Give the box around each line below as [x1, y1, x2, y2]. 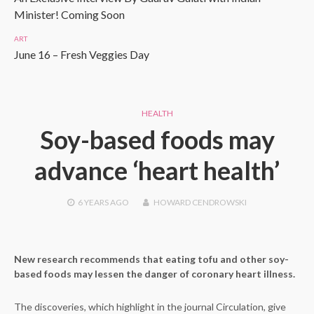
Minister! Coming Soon [14, 8, 125, 21]
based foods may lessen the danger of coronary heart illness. [14, 268, 295, 280]
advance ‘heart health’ [34, 155, 280, 186]
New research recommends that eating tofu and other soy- [14, 253, 289, 265]
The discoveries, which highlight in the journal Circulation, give [14, 301, 286, 313]
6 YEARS [78, 197, 109, 207]
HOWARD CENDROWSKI [153, 197, 247, 207]
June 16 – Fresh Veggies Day [14, 48, 149, 61]
